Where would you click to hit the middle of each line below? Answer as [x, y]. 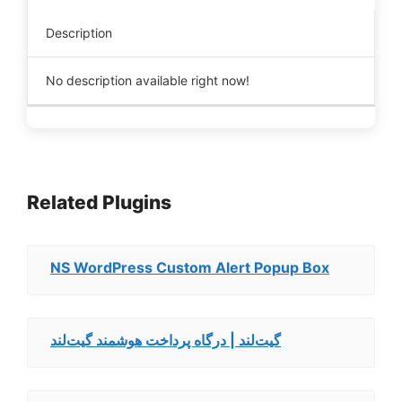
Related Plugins [99, 202]
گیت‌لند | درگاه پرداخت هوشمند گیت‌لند [166, 340]
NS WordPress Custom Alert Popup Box [190, 267]
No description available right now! [148, 80]
